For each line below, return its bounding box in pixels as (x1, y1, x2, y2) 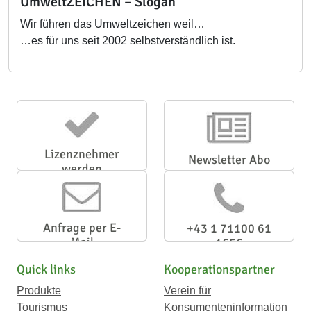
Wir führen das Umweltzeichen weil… (20, 18, 205, 30)
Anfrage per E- (43, 220, 121, 235)
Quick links (17, 262, 76, 277)
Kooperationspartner (164, 262, 275, 277)
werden (62, 161, 102, 176)
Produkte (17, 285, 61, 296)
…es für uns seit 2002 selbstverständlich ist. (20, 35, 235, 47)
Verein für (164, 285, 211, 296)
